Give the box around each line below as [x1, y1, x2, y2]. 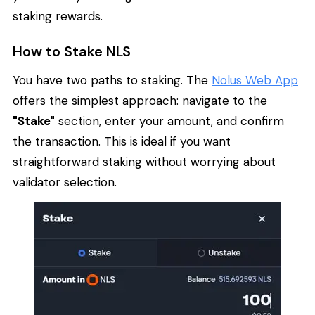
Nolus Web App [212, 72, 298, 89]
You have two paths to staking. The [13, 72, 212, 89]
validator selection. [13, 174, 117, 191]
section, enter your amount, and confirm [55, 113, 284, 129]
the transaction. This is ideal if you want [13, 134, 231, 150]
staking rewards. [13, 8, 103, 24]
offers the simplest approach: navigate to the [13, 93, 267, 109]
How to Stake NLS [13, 41, 131, 60]
